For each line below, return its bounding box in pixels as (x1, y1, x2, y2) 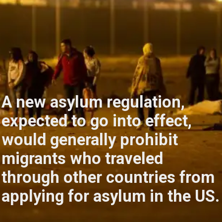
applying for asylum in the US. (1, 187, 220, 206)
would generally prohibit (1, 130, 178, 150)
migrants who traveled (1, 149, 164, 168)
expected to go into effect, (1, 111, 192, 131)
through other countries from (1, 168, 215, 187)
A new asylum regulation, (1, 93, 185, 112)
